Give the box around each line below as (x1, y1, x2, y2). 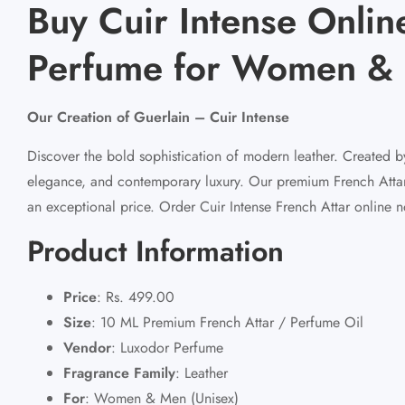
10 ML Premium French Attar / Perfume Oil (96, 311, 363, 333)
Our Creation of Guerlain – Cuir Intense (27, 106, 289, 127)
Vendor (63, 336, 111, 358)
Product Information (27, 230, 284, 272)
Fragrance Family (63, 362, 175, 383)
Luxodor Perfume (116, 336, 223, 358)
